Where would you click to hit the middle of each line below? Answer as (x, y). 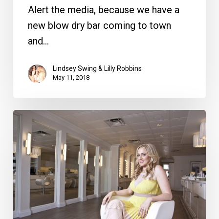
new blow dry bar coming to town (99, 26)
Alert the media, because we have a (103, 10)
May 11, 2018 (71, 78)
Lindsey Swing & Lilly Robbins (97, 69)
